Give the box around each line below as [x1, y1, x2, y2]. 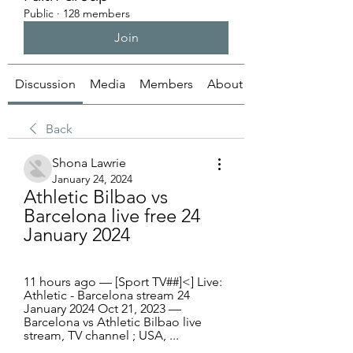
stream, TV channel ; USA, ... [24, 328, 179, 343]
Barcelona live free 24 [24, 204, 200, 227]
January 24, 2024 [52, 172, 132, 186]
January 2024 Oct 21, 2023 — [24, 301, 181, 316]
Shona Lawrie [52, 155, 126, 170]
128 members [63, 6, 130, 20]
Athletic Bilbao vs [24, 185, 168, 208]
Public [24, 6, 54, 20]
